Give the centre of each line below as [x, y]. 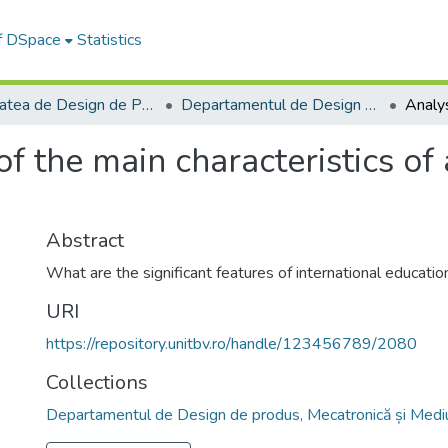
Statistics [109, 40]
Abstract [85, 240]
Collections [97, 382]
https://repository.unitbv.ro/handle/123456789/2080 [231, 344]
